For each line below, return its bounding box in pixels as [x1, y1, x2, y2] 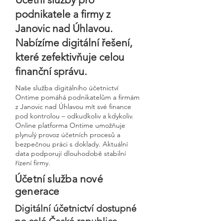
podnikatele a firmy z [15, 8, 110, 20]
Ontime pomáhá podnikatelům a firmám [15, 93, 140, 102]
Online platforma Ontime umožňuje [15, 121, 125, 130]
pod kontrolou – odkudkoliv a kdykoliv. [15, 111, 134, 120]
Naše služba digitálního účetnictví [15, 83, 118, 92]
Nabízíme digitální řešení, [15, 37, 132, 49]
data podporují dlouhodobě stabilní [15, 149, 126, 158]
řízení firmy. [15, 158, 50, 167]
